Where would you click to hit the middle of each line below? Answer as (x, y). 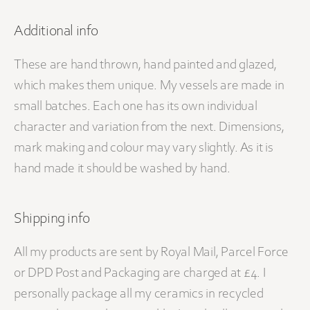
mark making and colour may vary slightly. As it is (144, 148)
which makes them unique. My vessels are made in (149, 86)
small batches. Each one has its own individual (136, 107)
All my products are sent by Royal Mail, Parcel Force (151, 253)
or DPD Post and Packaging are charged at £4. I (140, 274)
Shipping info (52, 220)
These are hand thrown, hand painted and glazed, (145, 65)
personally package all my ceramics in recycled (139, 294)
